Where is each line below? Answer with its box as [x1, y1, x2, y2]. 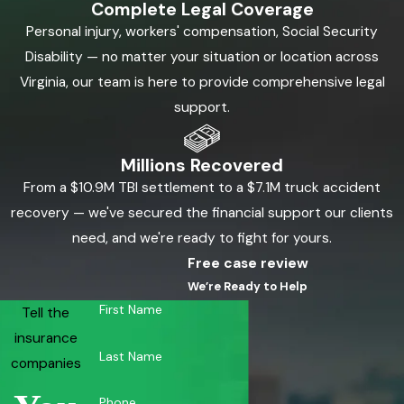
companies [10, 354, 81, 373]
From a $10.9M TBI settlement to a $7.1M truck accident [23, 178, 381, 197]
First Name [98, 300, 162, 317]
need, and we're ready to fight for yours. [72, 228, 332, 247]
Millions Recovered [121, 153, 283, 177]
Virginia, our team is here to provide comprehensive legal [19, 73, 385, 92]
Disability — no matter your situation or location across [25, 48, 379, 67]
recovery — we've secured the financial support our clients [11, 203, 393, 222]
